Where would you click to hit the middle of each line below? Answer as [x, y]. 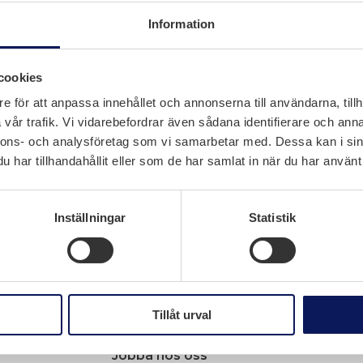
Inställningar [90, 218]
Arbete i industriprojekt [190, 336]
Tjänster [140, 297]
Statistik [272, 218]
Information [181, 24]
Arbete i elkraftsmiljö [182, 317]
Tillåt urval [181, 315]
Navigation [159, 259]
